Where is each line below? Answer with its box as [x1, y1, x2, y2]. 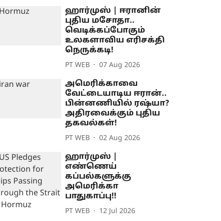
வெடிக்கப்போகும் [65, 26, 146, 36]
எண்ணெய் [65, 162, 117, 172]
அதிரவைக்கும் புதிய [65, 109, 161, 119]
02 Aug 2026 [99, 134, 141, 143]
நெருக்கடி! [65, 45, 114, 56]
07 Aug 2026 [99, 61, 141, 70]
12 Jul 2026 [99, 207, 136, 216]
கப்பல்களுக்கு [65, 172, 132, 182]
